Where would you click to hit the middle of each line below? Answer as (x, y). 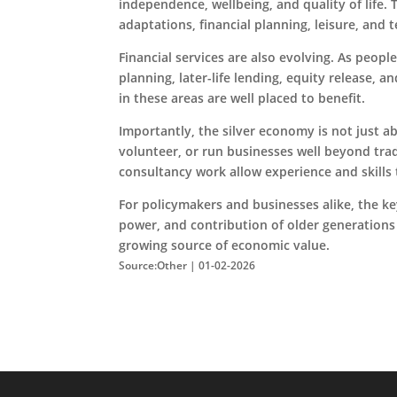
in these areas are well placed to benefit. (242, 98)
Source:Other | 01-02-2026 (187, 265)
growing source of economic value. (225, 245)
